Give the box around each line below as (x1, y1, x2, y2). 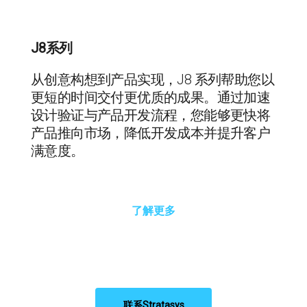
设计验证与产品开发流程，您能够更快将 (31, 102, 271, 119)
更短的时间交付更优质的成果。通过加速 (31, 84, 271, 101)
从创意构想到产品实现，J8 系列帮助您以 (31, 66, 274, 84)
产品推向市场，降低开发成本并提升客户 (31, 120, 271, 137)
